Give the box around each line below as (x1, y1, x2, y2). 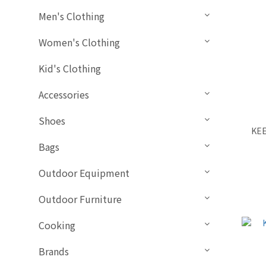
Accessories (39, 87, 89, 102)
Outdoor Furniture (39, 192, 122, 207)
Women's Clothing (39, 35, 120, 50)
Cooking (39, 218, 75, 233)
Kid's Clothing (39, 61, 101, 76)
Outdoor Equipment (39, 166, 129, 180)
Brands (39, 244, 69, 259)
